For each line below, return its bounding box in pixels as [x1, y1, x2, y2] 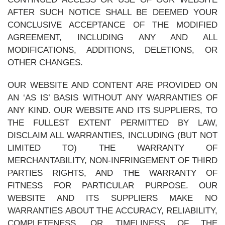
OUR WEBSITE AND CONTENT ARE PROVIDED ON [8, 80, 217, 90]
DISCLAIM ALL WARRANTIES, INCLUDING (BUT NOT [8, 131, 217, 140]
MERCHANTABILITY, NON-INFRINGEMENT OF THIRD [8, 156, 217, 165]
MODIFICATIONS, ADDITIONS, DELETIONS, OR [8, 45, 217, 55]
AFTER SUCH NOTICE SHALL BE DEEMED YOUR [8, 8, 217, 17]
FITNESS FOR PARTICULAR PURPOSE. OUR [8, 181, 217, 190]
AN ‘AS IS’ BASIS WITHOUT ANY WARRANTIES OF [8, 93, 217, 102]
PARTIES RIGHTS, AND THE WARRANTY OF [8, 168, 217, 178]
